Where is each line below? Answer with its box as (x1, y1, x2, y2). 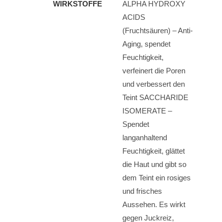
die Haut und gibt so (122, 160, 186, 168)
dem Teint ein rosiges (122, 173, 191, 182)
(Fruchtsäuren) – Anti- (122, 26, 193, 35)
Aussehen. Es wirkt (122, 200, 185, 209)
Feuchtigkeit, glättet (122, 147, 185, 155)
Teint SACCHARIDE (122, 93, 188, 102)
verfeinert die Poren (122, 66, 185, 75)
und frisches (122, 187, 162, 195)
